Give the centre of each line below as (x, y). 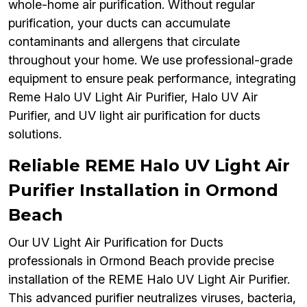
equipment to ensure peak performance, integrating (152, 79)
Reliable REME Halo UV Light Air (149, 166)
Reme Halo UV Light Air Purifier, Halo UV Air (133, 97)
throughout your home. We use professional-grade (150, 60)
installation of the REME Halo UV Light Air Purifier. (149, 280)
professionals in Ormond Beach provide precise (141, 261)
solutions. (35, 134)
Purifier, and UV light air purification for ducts (134, 116)
